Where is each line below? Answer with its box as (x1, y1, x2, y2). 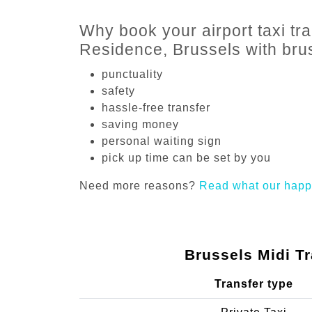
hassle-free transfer (102, 101, 210, 114)
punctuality (102, 68, 163, 80)
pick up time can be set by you (102, 151, 271, 164)
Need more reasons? (79, 179, 199, 192)
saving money (102, 118, 179, 130)
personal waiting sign (102, 134, 221, 147)
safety (102, 84, 135, 97)
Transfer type (214, 277, 293, 290)
